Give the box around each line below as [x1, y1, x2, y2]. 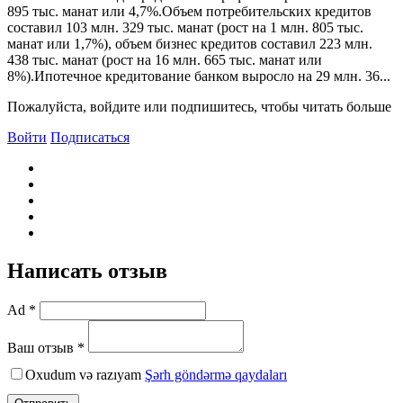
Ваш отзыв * [7, 339, 85, 355]
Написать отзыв [7, 258, 167, 282]
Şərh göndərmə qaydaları [145, 366, 287, 382]
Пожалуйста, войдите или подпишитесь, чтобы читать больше [7, 98, 391, 114]
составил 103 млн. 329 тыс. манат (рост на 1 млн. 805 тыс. [7, 19, 363, 35]
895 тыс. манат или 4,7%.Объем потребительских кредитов [7, 3, 372, 19]
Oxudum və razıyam [25, 366, 145, 382]
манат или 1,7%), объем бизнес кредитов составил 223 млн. [7, 35, 372, 51]
